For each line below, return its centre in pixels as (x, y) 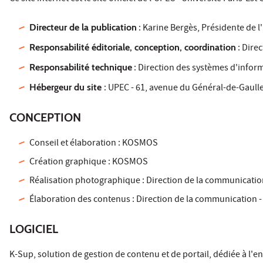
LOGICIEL (34, 229)
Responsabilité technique (81, 67)
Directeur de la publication (83, 27)
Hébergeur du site (67, 87)
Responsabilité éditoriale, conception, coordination (133, 47)
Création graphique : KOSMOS (89, 162)
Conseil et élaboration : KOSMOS (94, 144)
